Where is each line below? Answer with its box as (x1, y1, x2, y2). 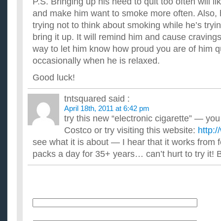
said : (106, 94, 130, 104)
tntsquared (64, 94, 106, 104)
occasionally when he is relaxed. (33, 56, 160, 66)
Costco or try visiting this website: (64, 125, 198, 135)
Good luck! (33, 73, 75, 82)
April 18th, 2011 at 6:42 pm (64, 104, 149, 112)
